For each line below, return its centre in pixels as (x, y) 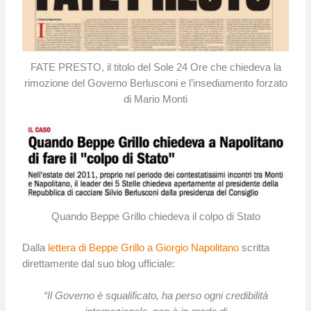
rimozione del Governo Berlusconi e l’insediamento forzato (155, 83)
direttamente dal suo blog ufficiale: (99, 263)
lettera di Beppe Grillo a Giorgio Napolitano (145, 247)
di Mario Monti (155, 99)
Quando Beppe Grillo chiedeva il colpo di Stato (155, 217)
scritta (256, 247)
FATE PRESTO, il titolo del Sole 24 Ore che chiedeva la (155, 67)
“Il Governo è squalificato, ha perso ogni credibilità (155, 296)
